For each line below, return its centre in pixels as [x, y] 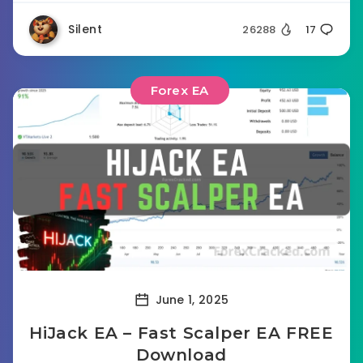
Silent [85, 29]
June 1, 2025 [190, 299]
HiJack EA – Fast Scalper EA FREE [181, 333]
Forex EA [179, 90]
